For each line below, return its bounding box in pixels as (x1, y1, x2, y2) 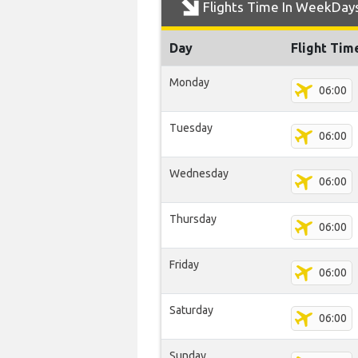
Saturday (169, 304, 213, 316)
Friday (169, 258, 199, 271)
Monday (169, 76, 209, 89)
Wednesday (169, 167, 229, 180)
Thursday (169, 213, 217, 225)
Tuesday (169, 121, 213, 134)
